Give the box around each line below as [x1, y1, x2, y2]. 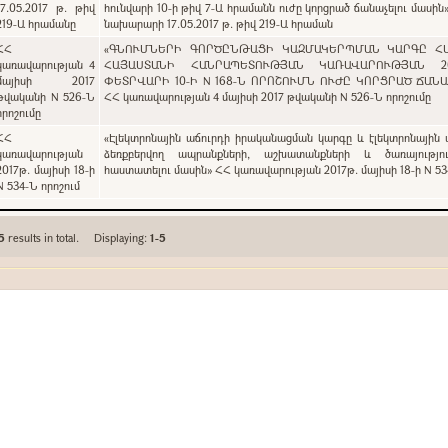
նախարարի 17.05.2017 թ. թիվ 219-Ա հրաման [104, 16, 334, 31]
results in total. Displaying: [94, 230, 151, 245]
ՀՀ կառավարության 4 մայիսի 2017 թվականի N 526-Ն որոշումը [104, 89, 432, 104]
